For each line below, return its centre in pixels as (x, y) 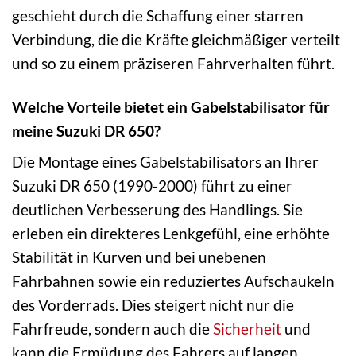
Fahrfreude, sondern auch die (112, 329)
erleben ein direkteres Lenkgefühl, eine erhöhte (171, 234)
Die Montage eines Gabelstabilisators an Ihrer (165, 162)
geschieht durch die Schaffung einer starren (158, 15)
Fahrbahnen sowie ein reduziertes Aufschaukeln (173, 281)
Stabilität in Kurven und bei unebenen (139, 257)
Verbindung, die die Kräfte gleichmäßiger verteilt (176, 39)
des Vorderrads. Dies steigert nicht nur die (153, 305)
